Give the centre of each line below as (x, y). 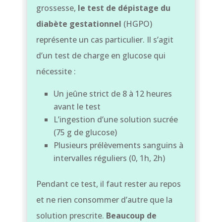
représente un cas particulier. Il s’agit (105, 39)
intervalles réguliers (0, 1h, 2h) (109, 158)
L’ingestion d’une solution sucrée (115, 119)
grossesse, (57, 8)
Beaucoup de (131, 215)
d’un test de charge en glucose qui (101, 55)
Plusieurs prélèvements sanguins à (118, 145)
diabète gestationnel (79, 24)
